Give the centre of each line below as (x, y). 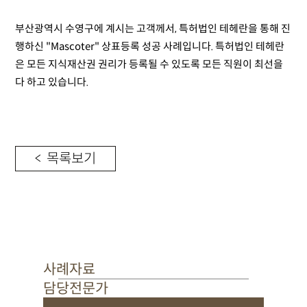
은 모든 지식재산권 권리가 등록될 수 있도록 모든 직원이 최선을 (149, 64)
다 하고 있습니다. (52, 82)
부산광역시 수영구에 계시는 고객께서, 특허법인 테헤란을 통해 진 (153, 28)
